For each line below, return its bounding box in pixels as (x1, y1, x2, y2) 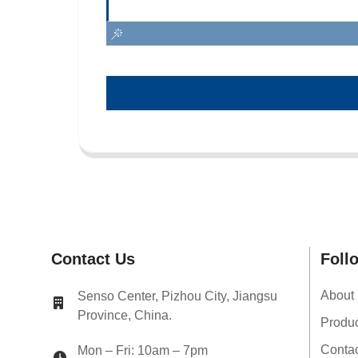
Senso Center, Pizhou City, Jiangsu (77, 288, 277, 303)
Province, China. (77, 308, 172, 322)
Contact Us (50, 249, 135, 268)
